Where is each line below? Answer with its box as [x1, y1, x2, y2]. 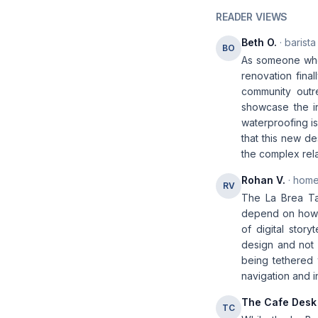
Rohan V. [241, 174, 285, 186]
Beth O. [241, 36, 277, 48]
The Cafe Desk [241, 296, 317, 308]
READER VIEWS [216, 11, 288, 23]
